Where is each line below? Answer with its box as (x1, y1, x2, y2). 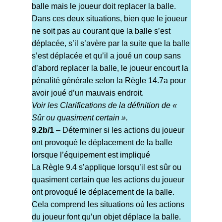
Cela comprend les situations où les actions (31, 200, 184, 209)
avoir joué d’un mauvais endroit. (31, 89, 144, 98)
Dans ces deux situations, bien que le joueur (31, 14, 187, 23)
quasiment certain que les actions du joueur (31, 175, 184, 184)
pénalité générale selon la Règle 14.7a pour (31, 76, 186, 85)
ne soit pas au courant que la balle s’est (31, 27, 170, 36)
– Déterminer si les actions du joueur (54, 126, 184, 135)
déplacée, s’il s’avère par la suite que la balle (31, 39, 190, 48)
